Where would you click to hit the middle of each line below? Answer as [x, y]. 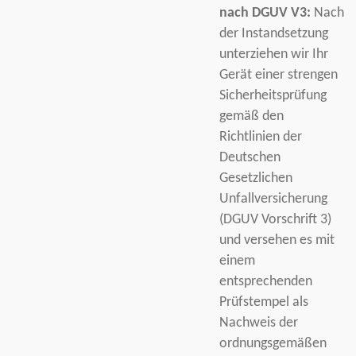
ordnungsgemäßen [273, 343]
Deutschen [250, 157]
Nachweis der [258, 323]
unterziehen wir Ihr [273, 54]
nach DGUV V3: [265, 13]
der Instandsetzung [273, 33]
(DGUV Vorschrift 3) [275, 219]
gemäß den [251, 116]
